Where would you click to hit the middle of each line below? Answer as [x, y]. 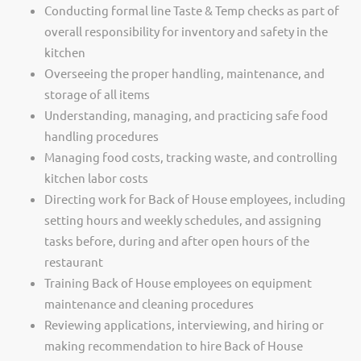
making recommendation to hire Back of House [174, 345]
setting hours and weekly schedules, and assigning [183, 220]
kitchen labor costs [96, 178]
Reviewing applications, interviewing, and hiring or [184, 324]
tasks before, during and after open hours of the [177, 241]
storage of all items [97, 94]
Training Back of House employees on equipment [178, 282]
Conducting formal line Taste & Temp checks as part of [192, 10]
